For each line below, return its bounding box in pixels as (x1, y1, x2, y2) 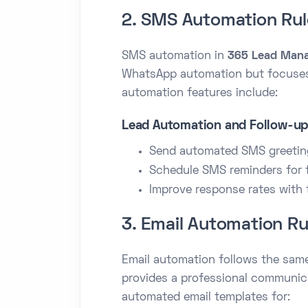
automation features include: (122, 87, 278, 99)
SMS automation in (122, 50, 228, 62)
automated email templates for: (122, 291, 290, 303)
